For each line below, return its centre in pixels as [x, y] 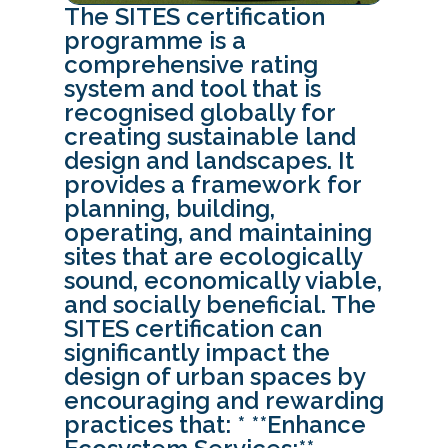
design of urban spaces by [214, 377]
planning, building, [169, 209]
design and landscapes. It [209, 161]
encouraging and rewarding [224, 401]
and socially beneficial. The [220, 305]
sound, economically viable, [223, 281]
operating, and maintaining [218, 233]
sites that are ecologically [213, 257]
